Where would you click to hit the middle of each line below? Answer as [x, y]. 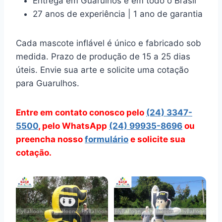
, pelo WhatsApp [74, 126]
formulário [107, 139]
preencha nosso [50, 139]
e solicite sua [157, 139]
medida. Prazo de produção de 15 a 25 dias [103, 56]
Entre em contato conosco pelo [81, 112]
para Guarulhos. [48, 83]
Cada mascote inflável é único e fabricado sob [109, 43]
